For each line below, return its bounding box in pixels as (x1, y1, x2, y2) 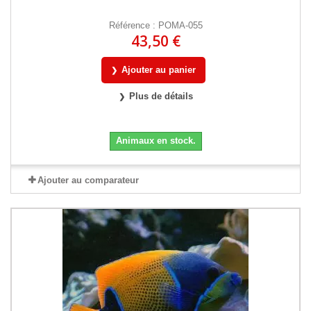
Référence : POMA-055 (108, 19, 203, 31)
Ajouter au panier (121, 64, 196, 75)
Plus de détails (128, 90, 193, 101)
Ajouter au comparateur (37, 174, 139, 185)
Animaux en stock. (115, 135, 196, 146)
